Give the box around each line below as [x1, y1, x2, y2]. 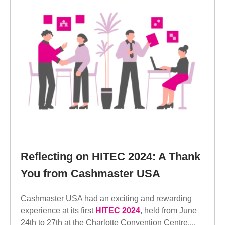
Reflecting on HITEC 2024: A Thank [21, 150, 200, 163]
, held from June [140, 206, 197, 215]
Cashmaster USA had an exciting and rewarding [21, 194, 192, 203]
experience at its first [21, 206, 95, 215]
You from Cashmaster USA [21, 167, 160, 180]
